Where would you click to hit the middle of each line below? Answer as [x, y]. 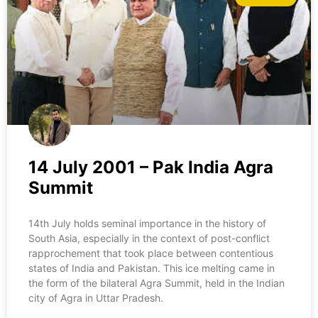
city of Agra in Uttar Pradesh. [96, 298]
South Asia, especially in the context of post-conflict [149, 238]
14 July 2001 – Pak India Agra [151, 168]
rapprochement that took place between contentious [151, 253]
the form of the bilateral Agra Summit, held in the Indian [157, 283]
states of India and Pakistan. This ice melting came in [152, 268]
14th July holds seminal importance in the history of [147, 224]
